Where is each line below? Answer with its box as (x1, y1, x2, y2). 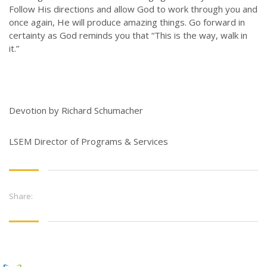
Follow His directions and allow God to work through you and (9, 3, 257, 15)
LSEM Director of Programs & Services (9, 135, 168, 148)
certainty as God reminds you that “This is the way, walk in (9, 29, 247, 42)
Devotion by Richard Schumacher (9, 104, 143, 117)
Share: (9, 191, 33, 202)
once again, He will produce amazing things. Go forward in (9, 16, 245, 29)
